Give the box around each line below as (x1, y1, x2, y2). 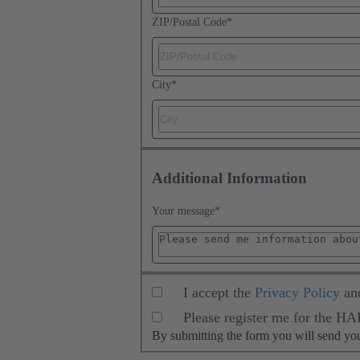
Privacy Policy (255, 284, 340, 301)
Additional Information (152, 170, 307, 187)
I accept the (179, 284, 255, 301)
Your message (152, 204, 215, 217)
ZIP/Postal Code (152, 16, 227, 29)
